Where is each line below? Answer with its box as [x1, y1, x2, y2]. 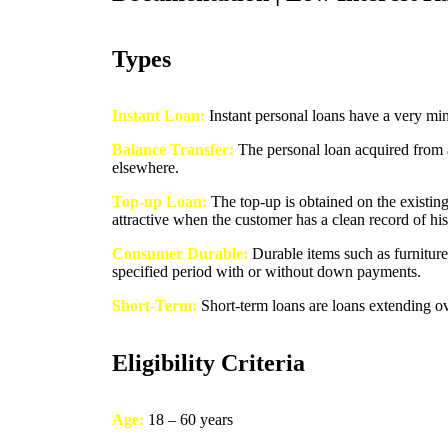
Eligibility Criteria [112, 349, 305, 376]
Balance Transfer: [112, 140, 234, 158]
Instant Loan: [112, 106, 209, 124]
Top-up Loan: [112, 192, 207, 210]
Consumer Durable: [112, 244, 248, 262]
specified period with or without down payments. [112, 262, 421, 280]
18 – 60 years [148, 410, 233, 428]
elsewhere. [112, 158, 179, 176]
